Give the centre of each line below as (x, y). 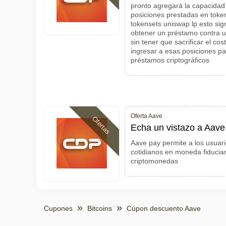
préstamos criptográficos (170, 60)
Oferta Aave (147, 116)
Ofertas (101, 125)
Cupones (58, 208)
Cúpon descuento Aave (164, 208)
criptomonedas (154, 161)
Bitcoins (100, 208)
